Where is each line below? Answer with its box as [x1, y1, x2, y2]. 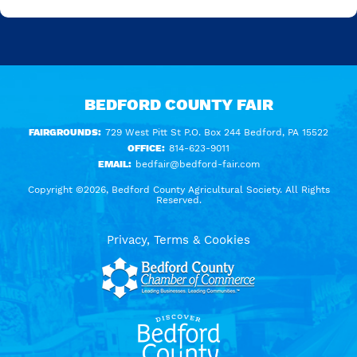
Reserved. [155, 194, 202, 206]
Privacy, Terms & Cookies [107, 232, 250, 247]
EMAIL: [97, 158, 131, 170]
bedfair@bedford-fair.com [135, 158, 260, 170]
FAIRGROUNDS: [29, 126, 101, 138]
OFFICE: [127, 142, 165, 154]
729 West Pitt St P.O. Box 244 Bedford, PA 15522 [102, 126, 328, 138]
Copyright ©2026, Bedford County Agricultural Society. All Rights [27, 183, 330, 195]
